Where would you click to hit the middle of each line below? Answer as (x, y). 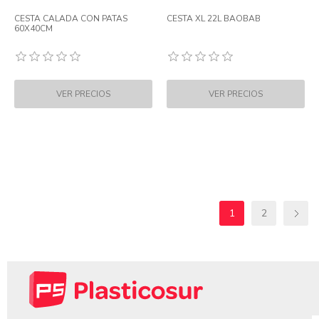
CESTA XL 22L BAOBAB (214, 19)
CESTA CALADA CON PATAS (71, 19)
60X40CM (33, 28)
